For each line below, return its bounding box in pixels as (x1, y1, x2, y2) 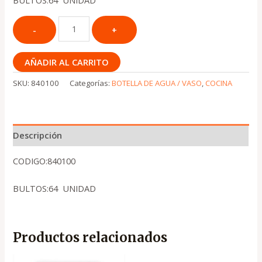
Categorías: (70, 77, 112, 88)
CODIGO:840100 (13, 155, 76, 167)
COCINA (205, 77, 233, 88)
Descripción (13, 129, 63, 141)
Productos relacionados (13, 229, 168, 246)
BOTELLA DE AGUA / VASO (112, 77, 202, 88)
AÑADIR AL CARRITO (25, 56, 109, 68)
